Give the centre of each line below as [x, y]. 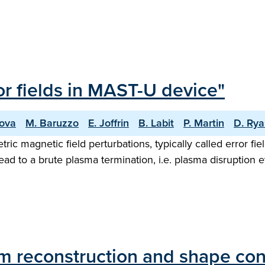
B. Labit [156, 123]
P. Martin [204, 123]
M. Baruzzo [52, 123]
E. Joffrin [109, 123]
